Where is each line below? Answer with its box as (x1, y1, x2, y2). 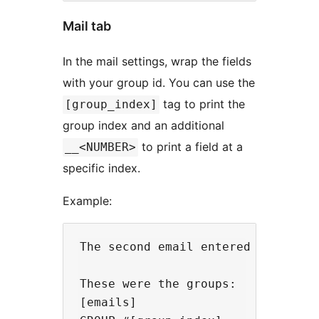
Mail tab (63, 18, 111, 33)
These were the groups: (80, 276, 236, 291)
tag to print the (159, 96, 245, 111)
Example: (63, 193, 112, 208)
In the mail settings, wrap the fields (63, 53, 251, 68)
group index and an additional (63, 117, 228, 132)
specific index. (63, 160, 140, 175)
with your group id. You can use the (63, 75, 255, 90)
